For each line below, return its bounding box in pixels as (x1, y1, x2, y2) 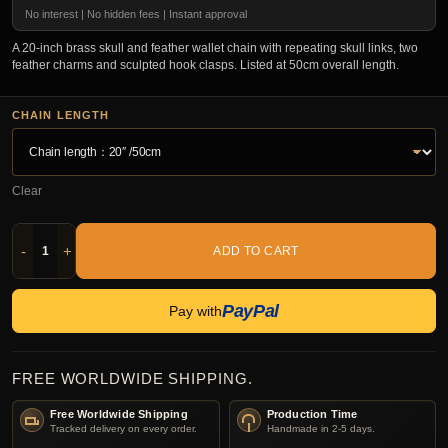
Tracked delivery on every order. (50, 423, 197, 435)
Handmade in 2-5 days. (266, 423, 375, 435)
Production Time (266, 408, 358, 421)
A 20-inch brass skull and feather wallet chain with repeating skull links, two (12, 41, 418, 56)
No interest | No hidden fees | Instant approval (25, 8, 247, 21)
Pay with (169, 303, 223, 320)
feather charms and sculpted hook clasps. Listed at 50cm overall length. (12, 58, 399, 73)
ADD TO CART (213, 244, 299, 259)
